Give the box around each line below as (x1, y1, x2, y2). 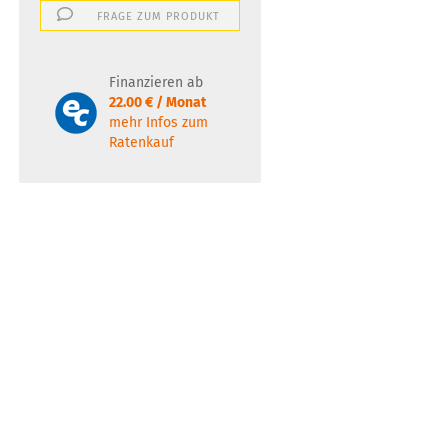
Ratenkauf (108, 134, 174, 151)
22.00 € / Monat (108, 94, 206, 111)
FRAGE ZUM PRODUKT (97, 10, 221, 23)
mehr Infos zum (108, 114, 208, 131)
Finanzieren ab (108, 74, 203, 91)
